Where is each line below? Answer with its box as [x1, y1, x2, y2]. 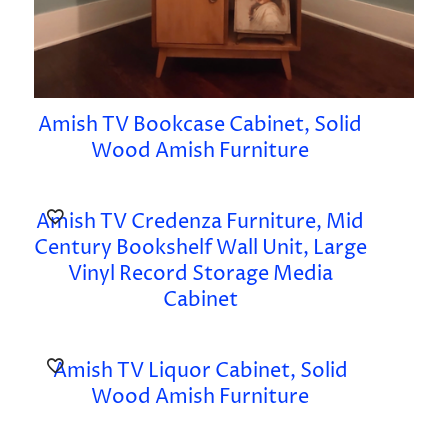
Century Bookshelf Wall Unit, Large [33, 235, 367, 263]
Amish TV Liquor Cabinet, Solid [52, 358, 348, 386]
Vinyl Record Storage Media [67, 261, 333, 289]
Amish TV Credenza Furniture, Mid [36, 209, 365, 237]
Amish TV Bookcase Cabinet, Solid [38, 112, 363, 140]
